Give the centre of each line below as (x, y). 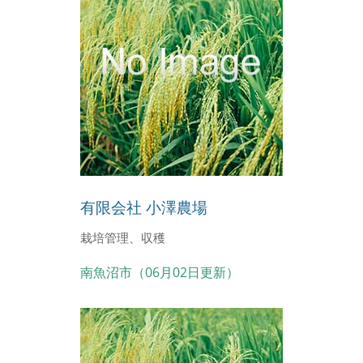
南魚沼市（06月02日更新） (160, 272)
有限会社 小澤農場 (144, 207)
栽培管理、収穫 (123, 237)
